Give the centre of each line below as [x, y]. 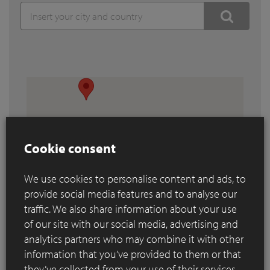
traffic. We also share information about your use [130, 209]
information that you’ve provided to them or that [133, 254]
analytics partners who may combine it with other [134, 239]
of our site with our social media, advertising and [131, 224]
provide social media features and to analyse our [130, 193]
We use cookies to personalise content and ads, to [135, 178]
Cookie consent [70, 148]
